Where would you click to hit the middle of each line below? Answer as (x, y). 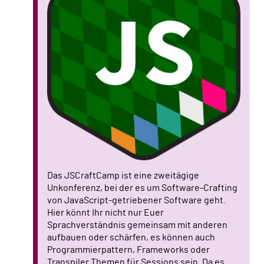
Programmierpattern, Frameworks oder (128, 250)
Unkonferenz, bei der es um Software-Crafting (142, 188)
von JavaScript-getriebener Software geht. (136, 200)
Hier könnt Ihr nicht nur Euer (105, 212)
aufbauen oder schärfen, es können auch (131, 237)
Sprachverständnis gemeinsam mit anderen (137, 225)
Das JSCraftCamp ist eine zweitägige (123, 175)
